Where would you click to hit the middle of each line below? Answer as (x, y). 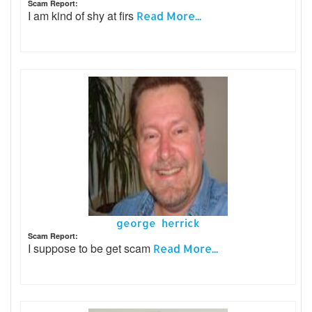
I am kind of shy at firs (82, 16)
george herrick (158, 223)
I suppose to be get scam (91, 248)
